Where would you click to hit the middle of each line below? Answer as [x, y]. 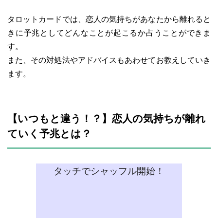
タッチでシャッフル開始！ [109, 171]
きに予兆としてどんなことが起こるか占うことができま [109, 33]
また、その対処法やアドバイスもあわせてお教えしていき [109, 60]
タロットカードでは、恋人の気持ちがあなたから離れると [109, 19]
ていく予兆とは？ [49, 133]
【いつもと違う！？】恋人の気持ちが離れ [107, 118]
